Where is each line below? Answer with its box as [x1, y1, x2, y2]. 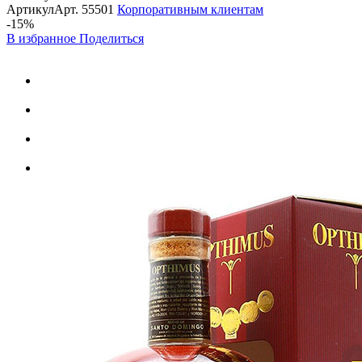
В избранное [6, 31, 79, 45]
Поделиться [79, 31, 144, 45]
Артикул [6, 2, 54, 16]
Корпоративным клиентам [117, 2, 263, 16]
